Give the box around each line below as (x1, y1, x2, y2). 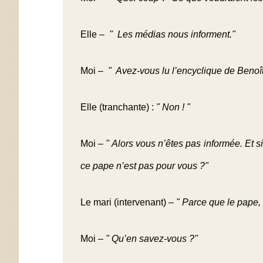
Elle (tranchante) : (80, 102, 156, 112)
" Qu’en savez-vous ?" (106, 233, 198, 244)
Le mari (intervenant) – (80, 197, 176, 207)
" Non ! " (156, 102, 190, 112)
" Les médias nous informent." (109, 29, 235, 39)
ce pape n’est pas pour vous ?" (80, 160, 208, 171)
